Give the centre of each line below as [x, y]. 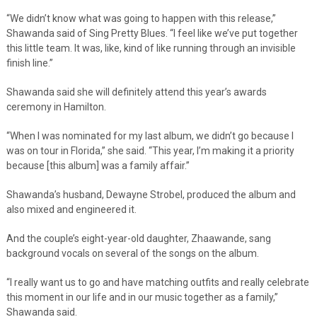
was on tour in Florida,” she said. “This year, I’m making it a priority [150, 150]
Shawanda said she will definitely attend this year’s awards [136, 92]
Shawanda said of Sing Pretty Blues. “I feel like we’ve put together [152, 33]
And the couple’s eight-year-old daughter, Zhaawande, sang [138, 238]
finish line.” [29, 63]
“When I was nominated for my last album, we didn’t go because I [150, 136]
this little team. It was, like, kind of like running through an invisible [151, 48]
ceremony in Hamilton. [56, 106]
